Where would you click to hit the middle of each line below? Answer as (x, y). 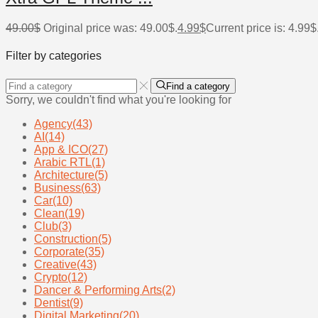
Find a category (198, 86)
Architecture (64, 175)
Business (57, 187)
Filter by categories (54, 56)
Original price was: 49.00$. (110, 28)
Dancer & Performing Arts (98, 290)
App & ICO (61, 149)
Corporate (59, 251)
